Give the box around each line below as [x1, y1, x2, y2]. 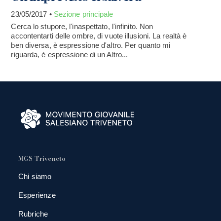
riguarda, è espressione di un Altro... [11, 50, 128, 59]
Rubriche [18, 210, 48, 219]
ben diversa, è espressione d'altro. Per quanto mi [11, 41, 171, 50]
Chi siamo [18, 172, 52, 181]
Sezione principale [53, 10, 113, 19]
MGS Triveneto [18, 153, 66, 163]
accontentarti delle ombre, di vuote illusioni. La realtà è [11, 32, 187, 40]
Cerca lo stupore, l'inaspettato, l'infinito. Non [11, 22, 153, 31]
